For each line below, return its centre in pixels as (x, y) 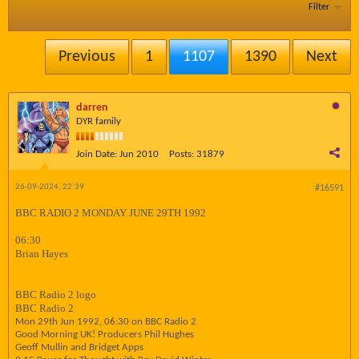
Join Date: (97, 154)
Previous (87, 57)
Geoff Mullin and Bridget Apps (79, 347)
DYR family (99, 121)
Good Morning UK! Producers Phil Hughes (105, 335)
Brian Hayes (42, 254)
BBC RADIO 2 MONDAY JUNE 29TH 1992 (111, 213)
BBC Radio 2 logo (56, 294)
